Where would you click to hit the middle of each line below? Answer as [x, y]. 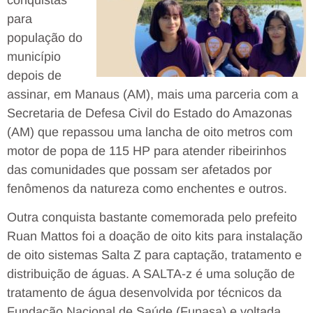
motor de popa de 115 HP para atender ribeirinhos [147, 151]
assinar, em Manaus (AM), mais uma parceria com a [153, 94]
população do [45, 37]
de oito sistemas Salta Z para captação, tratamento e [154, 255]
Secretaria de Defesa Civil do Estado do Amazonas [150, 113]
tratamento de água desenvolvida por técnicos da [144, 292]
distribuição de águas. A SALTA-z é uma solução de [151, 274]
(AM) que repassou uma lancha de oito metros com [150, 132]
